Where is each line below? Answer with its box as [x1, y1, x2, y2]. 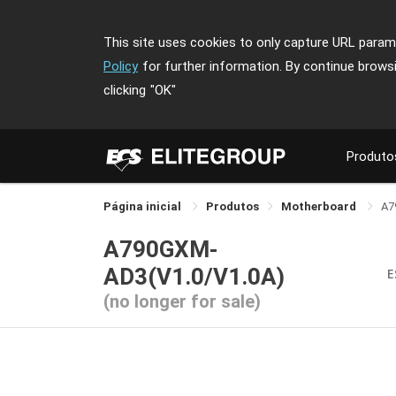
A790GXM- [103, 236, 218, 263]
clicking [103, 82, 146, 98]
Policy [103, 58, 138, 74]
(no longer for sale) [103, 291, 261, 312]
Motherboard [281, 200, 359, 213]
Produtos [206, 200, 259, 213]
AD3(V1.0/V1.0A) [103, 263, 285, 290]
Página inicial [103, 200, 184, 213]
